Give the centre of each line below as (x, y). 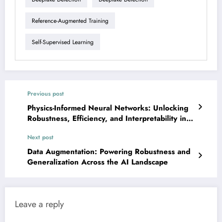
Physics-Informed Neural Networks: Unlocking (108, 108)
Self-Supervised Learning (63, 42)
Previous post (46, 94)
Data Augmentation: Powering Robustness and (109, 152)
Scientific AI (48, 129)
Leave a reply (39, 204)
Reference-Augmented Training (70, 21)
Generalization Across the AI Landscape (98, 162)
